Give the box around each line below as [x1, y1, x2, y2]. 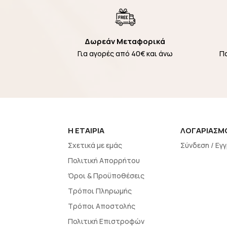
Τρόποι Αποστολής [68, 201, 136, 211]
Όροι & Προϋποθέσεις [68, 171, 145, 181]
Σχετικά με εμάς [68, 140, 123, 150]
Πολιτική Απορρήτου [68, 156, 140, 166]
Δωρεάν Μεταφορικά [85, 36, 166, 47]
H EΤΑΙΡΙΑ [68, 125, 105, 136]
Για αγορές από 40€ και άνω [77, 49, 173, 59]
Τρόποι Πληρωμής [68, 186, 132, 196]
